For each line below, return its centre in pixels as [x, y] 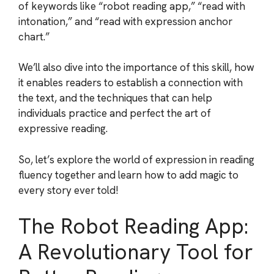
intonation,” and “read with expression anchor [125, 21]
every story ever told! [68, 190]
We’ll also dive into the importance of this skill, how [136, 67]
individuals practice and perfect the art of [115, 113]
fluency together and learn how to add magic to [128, 175]
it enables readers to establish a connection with [131, 83]
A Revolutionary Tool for [136, 252]
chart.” [34, 36]
